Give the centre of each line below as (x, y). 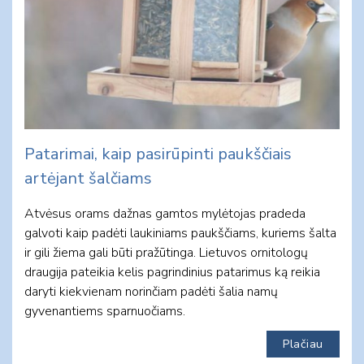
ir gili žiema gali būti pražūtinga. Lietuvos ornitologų (166, 252)
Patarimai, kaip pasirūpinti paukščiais (158, 154)
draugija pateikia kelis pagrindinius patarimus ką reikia (172, 272)
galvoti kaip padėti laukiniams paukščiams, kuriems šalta (180, 233)
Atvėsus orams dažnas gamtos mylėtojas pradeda (165, 213)
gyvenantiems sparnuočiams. (105, 311)
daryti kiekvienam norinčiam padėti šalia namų (151, 291)
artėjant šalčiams (88, 178)
